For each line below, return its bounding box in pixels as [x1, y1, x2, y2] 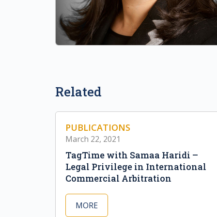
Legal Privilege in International [65, 161, 206, 173]
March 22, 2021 [65, 134, 121, 145]
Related [55, 83, 102, 100]
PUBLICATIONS [65, 122, 130, 134]
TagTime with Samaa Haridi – [65, 149, 198, 161]
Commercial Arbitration [65, 172, 171, 185]
